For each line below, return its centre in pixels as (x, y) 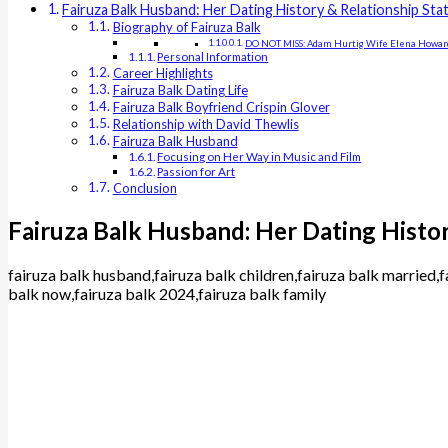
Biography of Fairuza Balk (186, 27)
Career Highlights (162, 73)
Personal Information (213, 56)
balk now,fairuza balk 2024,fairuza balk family (167, 294)
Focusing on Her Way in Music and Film (259, 156)
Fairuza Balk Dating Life (180, 90)
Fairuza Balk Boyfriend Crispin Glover (221, 107)
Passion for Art (196, 171)
